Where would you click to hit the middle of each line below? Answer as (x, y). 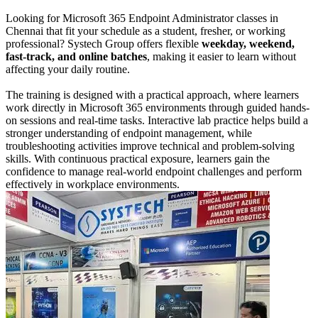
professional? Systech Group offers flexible (104, 43)
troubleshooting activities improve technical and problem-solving (150, 146)
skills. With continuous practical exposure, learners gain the (138, 158)
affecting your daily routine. (68, 69)
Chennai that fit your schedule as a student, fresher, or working (146, 31)
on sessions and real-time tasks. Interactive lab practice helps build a (157, 120)
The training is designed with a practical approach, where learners (152, 94)
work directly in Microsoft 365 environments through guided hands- (158, 107)
